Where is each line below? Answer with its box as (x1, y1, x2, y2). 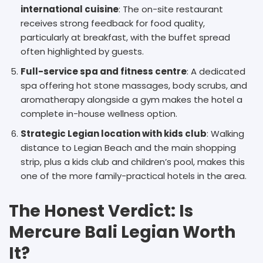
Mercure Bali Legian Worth (9, 220, 235, 244)
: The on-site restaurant (119, 2, 223, 15)
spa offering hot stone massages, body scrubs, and (21, 79, 247, 92)
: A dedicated (187, 65, 245, 77)
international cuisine (21, 2, 119, 15)
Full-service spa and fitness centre (21, 65, 187, 77)
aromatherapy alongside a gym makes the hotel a (21, 93, 242, 106)
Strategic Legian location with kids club (21, 127, 207, 140)
